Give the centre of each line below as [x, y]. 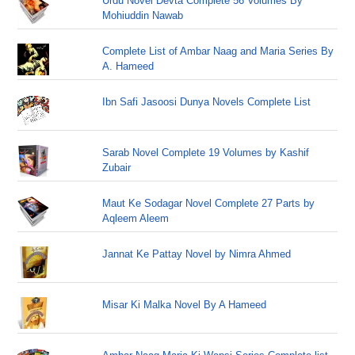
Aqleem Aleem [136, 218]
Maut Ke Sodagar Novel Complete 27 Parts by [209, 203]
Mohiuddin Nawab [143, 15]
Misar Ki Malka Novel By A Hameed [185, 305]
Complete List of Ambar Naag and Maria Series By [218, 51]
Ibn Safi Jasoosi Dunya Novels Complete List [207, 102]
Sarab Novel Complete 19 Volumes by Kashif [206, 153]
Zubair [117, 168]
